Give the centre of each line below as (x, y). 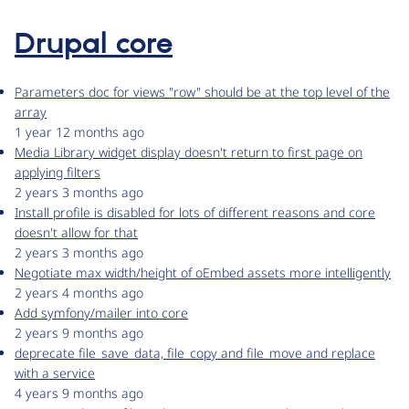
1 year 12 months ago (79, 132)
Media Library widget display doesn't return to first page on (189, 152)
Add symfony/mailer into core (101, 313)
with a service (55, 373)
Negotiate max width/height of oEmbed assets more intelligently (203, 273)
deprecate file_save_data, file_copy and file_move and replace (195, 353)
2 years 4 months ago (79, 293)
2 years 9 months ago (79, 333)
